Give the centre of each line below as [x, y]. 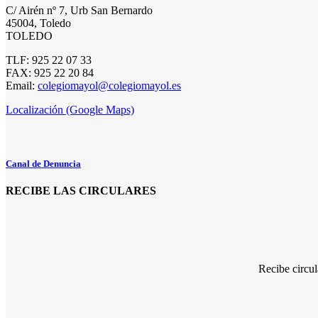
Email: [22, 85]
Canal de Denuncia [43, 163]
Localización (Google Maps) [70, 109]
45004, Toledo [38, 23]
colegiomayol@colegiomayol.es [109, 85]
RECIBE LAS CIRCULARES [81, 191]
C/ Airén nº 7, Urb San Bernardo [79, 10]
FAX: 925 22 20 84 [50, 72]
